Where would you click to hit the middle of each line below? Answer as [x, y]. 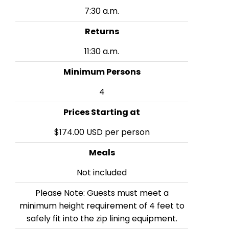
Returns [102, 32]
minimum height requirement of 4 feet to [102, 206]
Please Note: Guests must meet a [102, 193]
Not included [102, 173]
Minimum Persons [102, 72]
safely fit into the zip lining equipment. [102, 219]
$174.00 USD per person [102, 132]
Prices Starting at [102, 112]
